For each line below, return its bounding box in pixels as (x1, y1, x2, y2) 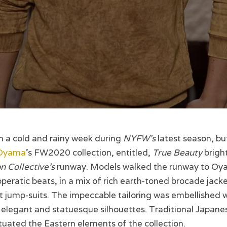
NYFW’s (123, 133, 156, 144)
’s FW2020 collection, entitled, (26, 147, 153, 159)
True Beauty (153, 147, 204, 159)
